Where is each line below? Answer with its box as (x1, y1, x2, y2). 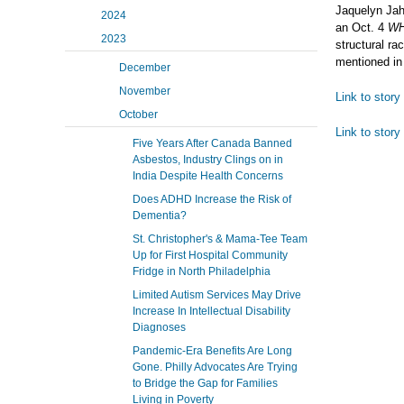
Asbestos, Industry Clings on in (133, 153, 283, 166)
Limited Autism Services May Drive (133, 289, 301, 301)
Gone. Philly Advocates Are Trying (133, 361, 298, 373)
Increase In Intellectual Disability (133, 305, 290, 317)
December (119, 61, 170, 74)
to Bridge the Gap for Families (133, 377, 278, 390)
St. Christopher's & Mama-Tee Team (133, 233, 308, 245)
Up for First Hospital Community (133, 249, 288, 262)
